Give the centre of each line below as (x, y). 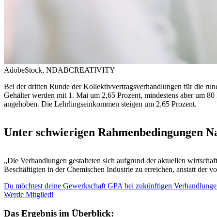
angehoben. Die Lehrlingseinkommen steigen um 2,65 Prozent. (100, 104)
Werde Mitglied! (29, 195)
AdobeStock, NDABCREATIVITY (60, 70)
